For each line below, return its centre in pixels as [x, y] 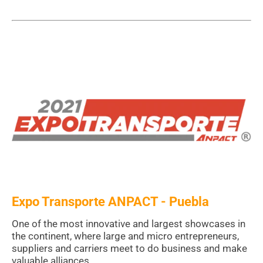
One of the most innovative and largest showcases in [129, 223]
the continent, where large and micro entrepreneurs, [125, 236]
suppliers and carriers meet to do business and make [129, 248]
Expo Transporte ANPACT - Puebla [110, 201]
